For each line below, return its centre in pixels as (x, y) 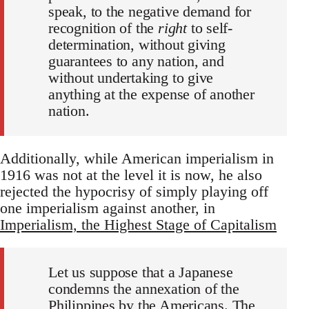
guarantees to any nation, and (136, 61)
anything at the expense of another (151, 94)
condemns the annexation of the (144, 289)
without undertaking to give (131, 78)
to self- (210, 28)
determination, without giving (137, 45)
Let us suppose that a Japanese (141, 272)
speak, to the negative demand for (150, 12)
